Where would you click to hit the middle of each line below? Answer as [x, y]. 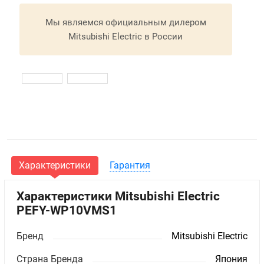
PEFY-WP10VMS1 [67, 211]
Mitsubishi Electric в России [126, 36]
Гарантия [130, 166]
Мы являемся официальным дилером [126, 22]
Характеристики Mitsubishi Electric [118, 197]
